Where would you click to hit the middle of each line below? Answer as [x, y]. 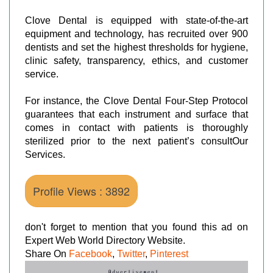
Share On [47, 253]
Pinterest [169, 253]
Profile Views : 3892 [81, 190]
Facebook [90, 253]
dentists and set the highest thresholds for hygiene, [136, 47]
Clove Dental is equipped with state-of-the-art [136, 20]
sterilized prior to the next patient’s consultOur [136, 141]
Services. [45, 154]
